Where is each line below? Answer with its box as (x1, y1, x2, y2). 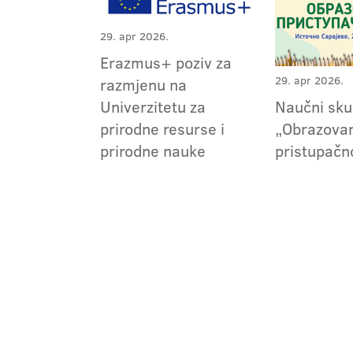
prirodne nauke (100, 139, 206, 162)
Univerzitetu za (100, 95, 206, 118)
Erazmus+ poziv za (100, 51, 232, 74)
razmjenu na (100, 73, 187, 96)
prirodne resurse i (100, 117, 225, 140)
